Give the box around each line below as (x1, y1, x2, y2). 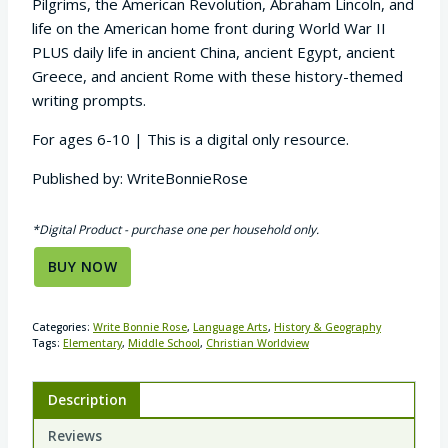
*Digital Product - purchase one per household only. (32, 220, 319, 238)
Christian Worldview (206, 335, 309, 350)
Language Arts (193, 319, 268, 334)
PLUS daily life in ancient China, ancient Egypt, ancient (32, 41, 395, 62)
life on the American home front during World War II (32, 17, 386, 38)
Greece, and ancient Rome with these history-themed (32, 65, 403, 86)
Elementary (63, 335, 122, 350)
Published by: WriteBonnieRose (32, 167, 248, 188)
